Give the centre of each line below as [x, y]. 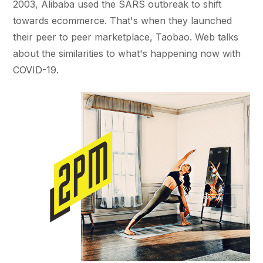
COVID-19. [36, 70]
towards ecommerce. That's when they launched [123, 21]
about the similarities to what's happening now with [127, 53]
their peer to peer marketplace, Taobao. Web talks [126, 37]
